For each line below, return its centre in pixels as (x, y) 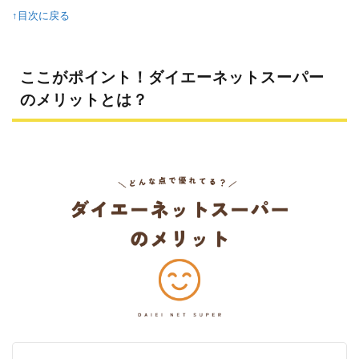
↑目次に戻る (41, 16)
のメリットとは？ (84, 99)
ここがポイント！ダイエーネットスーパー (172, 77)
